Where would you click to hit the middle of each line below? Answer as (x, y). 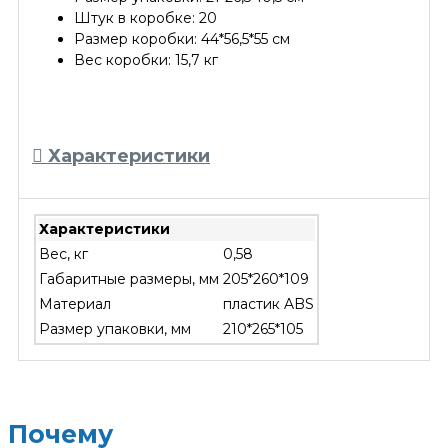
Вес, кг (63, 253)
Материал (75, 303)
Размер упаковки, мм (115, 328)
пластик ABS (268, 303)
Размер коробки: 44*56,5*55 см (182, 39)
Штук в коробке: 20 (145, 18)
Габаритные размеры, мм (129, 278)
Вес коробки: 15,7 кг (146, 60)
